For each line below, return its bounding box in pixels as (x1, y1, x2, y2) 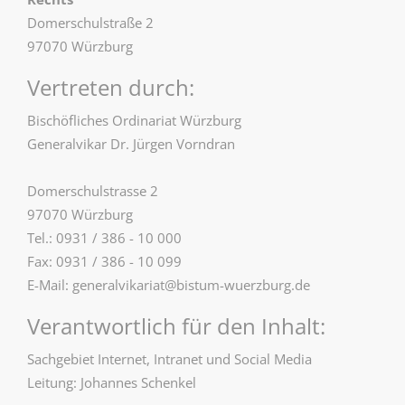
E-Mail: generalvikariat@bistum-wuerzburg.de (27, 276, 310, 294)
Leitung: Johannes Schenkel (27, 373, 196, 391)
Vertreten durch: (27, 72, 194, 102)
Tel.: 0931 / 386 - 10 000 (27, 229, 182, 247)
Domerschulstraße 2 (27, 14, 154, 32)
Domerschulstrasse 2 (27, 182, 158, 200)
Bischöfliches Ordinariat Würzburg (27, 111, 241, 129)
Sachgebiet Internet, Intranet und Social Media (27, 350, 312, 368)
